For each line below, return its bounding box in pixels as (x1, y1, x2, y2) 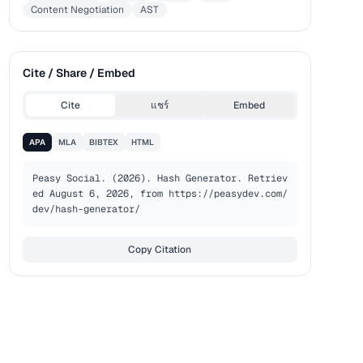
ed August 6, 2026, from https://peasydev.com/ (32, 187, 288, 200)
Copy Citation (128, 243, 192, 256)
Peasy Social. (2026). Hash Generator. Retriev (32, 172, 288, 185)
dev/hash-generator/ (32, 203, 140, 216)
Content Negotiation (30, 3, 124, 16)
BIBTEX (88, 137, 118, 147)
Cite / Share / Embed (22, 66, 135, 80)
